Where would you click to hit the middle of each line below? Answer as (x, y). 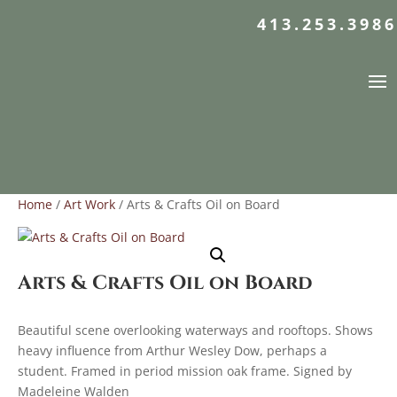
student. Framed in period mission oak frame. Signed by (185, 371)
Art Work (90, 204)
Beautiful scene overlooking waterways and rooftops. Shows (195, 330)
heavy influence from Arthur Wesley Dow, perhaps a (172, 350)
